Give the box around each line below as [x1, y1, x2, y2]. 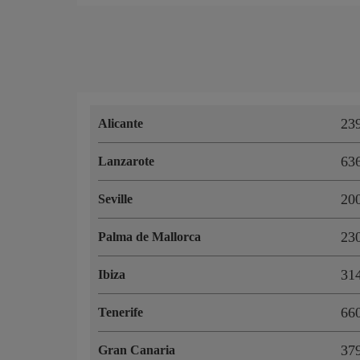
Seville [98, 191, 133, 206]
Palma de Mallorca [98, 229, 201, 243]
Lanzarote [98, 153, 154, 168]
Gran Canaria [98, 342, 175, 357]
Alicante [98, 116, 143, 130]
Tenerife [98, 305, 143, 319]
